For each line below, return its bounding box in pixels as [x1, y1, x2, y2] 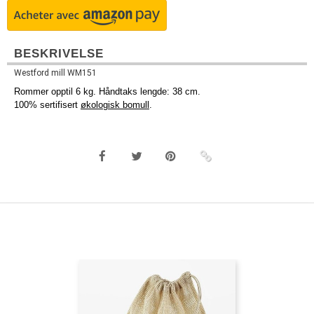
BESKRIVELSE [14, 47, 104, 60]
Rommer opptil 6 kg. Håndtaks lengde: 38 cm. [14, 86, 200, 97]
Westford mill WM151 [14, 68, 97, 78]
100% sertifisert [14, 100, 81, 111]
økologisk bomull [81, 100, 149, 111]
